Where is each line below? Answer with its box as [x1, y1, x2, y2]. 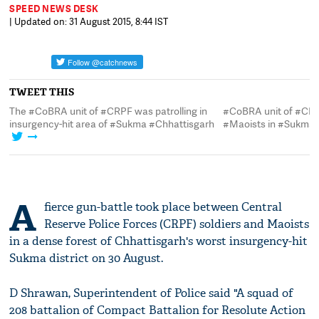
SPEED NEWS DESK [9, 2, 99, 15]
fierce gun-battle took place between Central [44, 199, 283, 214]
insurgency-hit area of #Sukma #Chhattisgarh [9, 117, 215, 130]
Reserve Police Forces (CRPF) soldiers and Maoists [44, 216, 310, 231]
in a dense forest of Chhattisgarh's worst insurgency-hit [9, 234, 308, 249]
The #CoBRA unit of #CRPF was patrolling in [9, 104, 208, 117]
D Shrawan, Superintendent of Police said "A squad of [9, 286, 294, 300]
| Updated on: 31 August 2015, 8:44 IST [9, 15, 169, 28]
